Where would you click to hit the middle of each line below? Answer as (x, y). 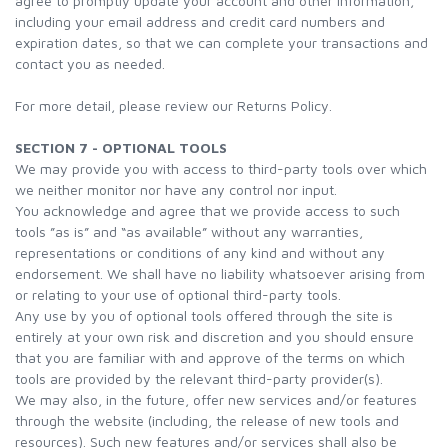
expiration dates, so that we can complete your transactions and (221, 42)
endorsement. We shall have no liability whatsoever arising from (220, 273)
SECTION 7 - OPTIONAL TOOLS (121, 147)
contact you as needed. (90, 63)
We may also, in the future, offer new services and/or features (216, 399)
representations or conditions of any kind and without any (200, 252)
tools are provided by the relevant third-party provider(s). (199, 378)
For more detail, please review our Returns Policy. (173, 105)
